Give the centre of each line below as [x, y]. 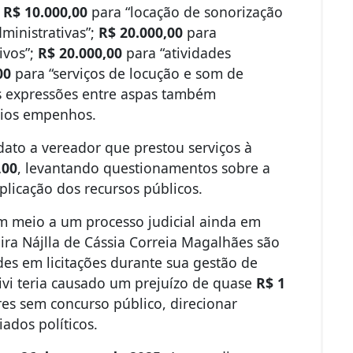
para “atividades [177, 53]
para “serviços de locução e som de [128, 74]
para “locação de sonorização [186, 12]
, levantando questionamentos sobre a [144, 168]
